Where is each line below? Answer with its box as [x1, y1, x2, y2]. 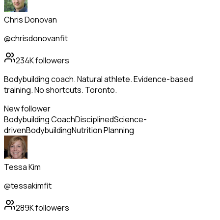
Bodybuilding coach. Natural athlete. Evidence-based [4, 74, 193, 85]
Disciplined [75, 114, 114, 125]
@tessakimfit [4, 180, 52, 192]
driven [4, 125, 26, 136]
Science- [114, 114, 147, 125]
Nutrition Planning [72, 125, 134, 136]
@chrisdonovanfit [4, 33, 68, 44]
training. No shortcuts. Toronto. [4, 84, 117, 96]
